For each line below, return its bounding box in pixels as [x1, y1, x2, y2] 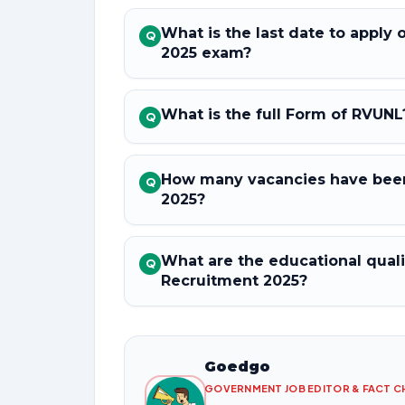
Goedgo [204, 358, 270, 375]
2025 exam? [161, 44, 251, 61]
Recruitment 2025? [161, 272, 307, 289]
